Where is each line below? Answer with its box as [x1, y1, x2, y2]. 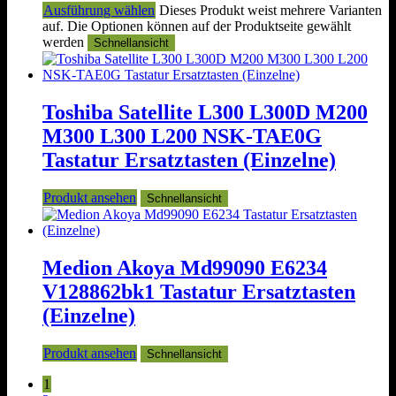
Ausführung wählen [43, 3, 155, 19]
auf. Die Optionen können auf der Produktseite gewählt [42, 19, 351, 34]
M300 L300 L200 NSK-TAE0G [42, 125, 322, 148]
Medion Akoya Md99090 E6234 [42, 256, 327, 279]
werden [42, 34, 88, 50]
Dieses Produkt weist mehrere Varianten [159, 3, 382, 19]
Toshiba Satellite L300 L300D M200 [42, 101, 368, 125]
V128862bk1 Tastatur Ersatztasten [42, 280, 355, 303]
